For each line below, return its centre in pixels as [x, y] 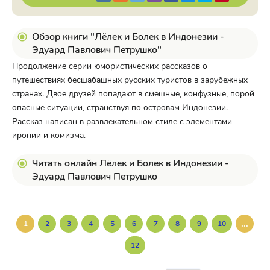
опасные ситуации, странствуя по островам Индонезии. [120, 108]
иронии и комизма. [49, 135]
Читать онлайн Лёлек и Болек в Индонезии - [130, 163]
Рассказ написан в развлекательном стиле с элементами [122, 121]
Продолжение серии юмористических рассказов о [110, 66]
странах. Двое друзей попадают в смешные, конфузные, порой [133, 94]
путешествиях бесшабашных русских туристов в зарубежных [130, 80]
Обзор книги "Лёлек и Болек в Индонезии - [128, 37]
